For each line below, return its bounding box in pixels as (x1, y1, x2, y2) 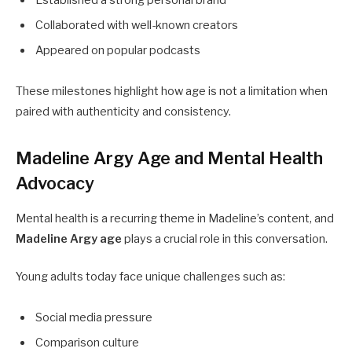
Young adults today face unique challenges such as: (16, 269, 285, 284)
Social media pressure (35, 310, 152, 324)
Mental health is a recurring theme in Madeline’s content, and (16, 211, 334, 225)
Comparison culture (35, 335, 139, 350)
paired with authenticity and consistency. (16, 104, 231, 119)
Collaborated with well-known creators (35, 18, 238, 33)
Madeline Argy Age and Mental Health (16, 147, 323, 168)
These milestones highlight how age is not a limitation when (16, 84, 328, 99)
